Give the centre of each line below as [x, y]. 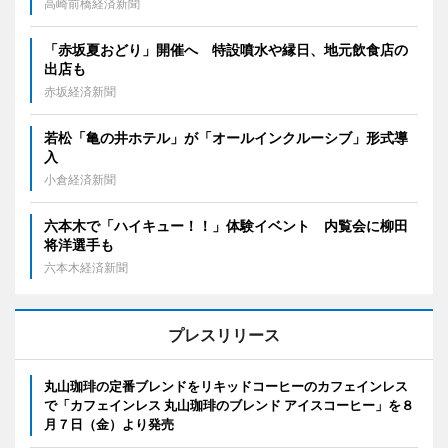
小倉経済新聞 [80, 179]
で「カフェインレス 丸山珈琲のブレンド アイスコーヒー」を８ [229, 404]
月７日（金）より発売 [109, 423]
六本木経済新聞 [86, 267]
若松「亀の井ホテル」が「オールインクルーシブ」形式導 [226, 137]
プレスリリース [224, 334]
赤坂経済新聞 [80, 91]
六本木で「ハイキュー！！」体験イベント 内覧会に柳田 [226, 225]
